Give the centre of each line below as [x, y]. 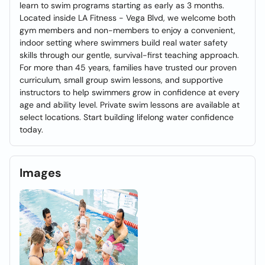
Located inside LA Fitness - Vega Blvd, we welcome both [127, 18]
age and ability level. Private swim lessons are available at [130, 105]
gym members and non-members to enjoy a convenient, [127, 30]
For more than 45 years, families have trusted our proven [128, 67]
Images [41, 173]
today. [31, 130]
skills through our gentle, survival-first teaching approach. [129, 55]
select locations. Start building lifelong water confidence [127, 117]
